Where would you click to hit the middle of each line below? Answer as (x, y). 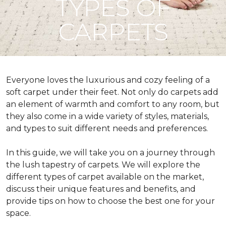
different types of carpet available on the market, (105, 177)
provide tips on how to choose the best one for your (110, 201)
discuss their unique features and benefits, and (101, 189)
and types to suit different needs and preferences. (107, 128)
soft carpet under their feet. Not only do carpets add (112, 92)
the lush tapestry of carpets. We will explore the (103, 165)
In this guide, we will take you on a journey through (110, 153)
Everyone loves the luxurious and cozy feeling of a (108, 80)
